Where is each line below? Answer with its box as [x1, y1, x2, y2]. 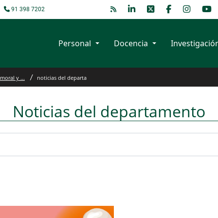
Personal [58, 38, 91, 49]
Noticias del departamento [13, 101, 205, 122]
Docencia [114, 38, 148, 49]
